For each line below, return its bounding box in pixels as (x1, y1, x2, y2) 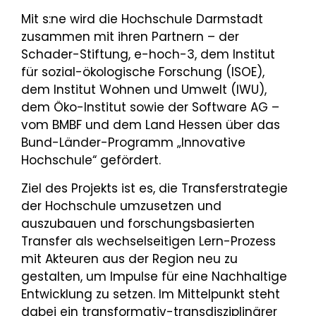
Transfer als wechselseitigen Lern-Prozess (21, 233, 276, 250)
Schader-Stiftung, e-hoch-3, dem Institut (21, 46, 275, 63)
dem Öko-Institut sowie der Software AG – (21, 99, 279, 116)
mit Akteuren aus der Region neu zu (21, 250, 238, 268)
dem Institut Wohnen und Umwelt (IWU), (21, 81, 267, 99)
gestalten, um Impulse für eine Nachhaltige (21, 268, 287, 286)
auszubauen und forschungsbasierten (21, 215, 255, 233)
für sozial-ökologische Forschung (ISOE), (21, 63, 265, 81)
